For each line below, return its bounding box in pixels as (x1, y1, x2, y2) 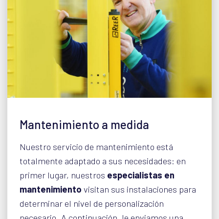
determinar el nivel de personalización (20, 198, 164, 209)
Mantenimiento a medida (20, 117, 149, 131)
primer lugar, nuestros (20, 170, 105, 180)
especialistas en (105, 170, 175, 180)
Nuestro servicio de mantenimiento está (20, 141, 173, 152)
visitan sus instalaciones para (82, 184, 196, 195)
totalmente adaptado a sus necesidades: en (20, 155, 186, 166)
